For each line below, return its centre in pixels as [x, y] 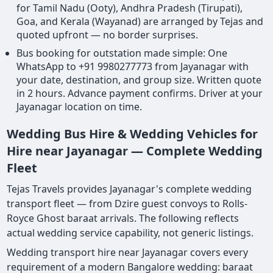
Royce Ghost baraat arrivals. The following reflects [123, 218]
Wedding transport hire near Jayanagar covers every [128, 253]
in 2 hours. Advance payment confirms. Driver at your [140, 94]
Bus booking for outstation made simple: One [122, 53]
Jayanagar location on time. [80, 107]
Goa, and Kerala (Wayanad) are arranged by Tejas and [140, 22]
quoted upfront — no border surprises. [108, 35]
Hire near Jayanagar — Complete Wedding [135, 151]
